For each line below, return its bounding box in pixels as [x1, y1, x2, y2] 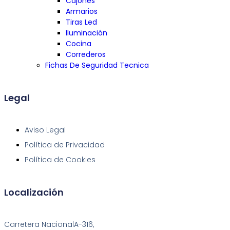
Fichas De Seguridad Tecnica [45, 60, 149, 71]
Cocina [66, 39, 91, 49]
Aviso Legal [25, 124, 66, 135]
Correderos [66, 49, 106, 60]
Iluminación [66, 28, 107, 39]
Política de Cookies [25, 154, 95, 165]
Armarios [66, 6, 98, 17]
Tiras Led [66, 17, 97, 28]
